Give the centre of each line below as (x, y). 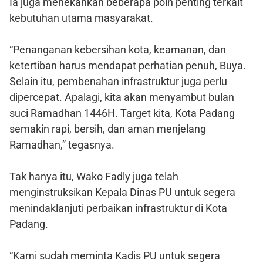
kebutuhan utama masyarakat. (81, 18)
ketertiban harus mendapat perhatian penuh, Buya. (128, 66)
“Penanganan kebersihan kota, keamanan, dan (118, 50)
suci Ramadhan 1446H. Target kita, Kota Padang (122, 113)
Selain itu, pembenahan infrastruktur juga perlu (118, 82)
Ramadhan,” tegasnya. (62, 145)
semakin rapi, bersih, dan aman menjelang (108, 129)
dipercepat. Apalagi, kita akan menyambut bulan (122, 97)
